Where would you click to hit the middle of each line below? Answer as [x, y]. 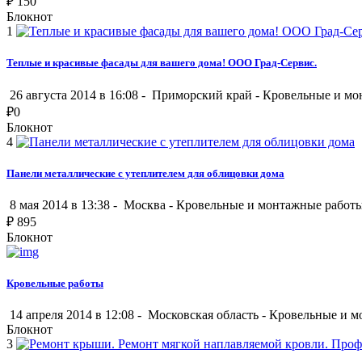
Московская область [203, 315]
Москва [145, 204]
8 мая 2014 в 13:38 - [63, 204]
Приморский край [202, 95]
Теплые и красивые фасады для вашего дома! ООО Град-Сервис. [162, 63]
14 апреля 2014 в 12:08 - [76, 315]
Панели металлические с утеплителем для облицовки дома [145, 173]
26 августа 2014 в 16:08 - [78, 95]
